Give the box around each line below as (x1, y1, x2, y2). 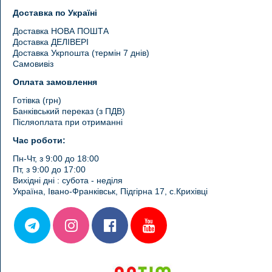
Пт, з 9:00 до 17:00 (13, 165, 86, 174)
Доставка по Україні (13, 8, 98, 18)
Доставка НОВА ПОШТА (13, 26, 112, 36)
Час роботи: (13, 135, 66, 145)
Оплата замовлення (13, 77, 100, 87)
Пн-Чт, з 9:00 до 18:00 (13, 154, 100, 163)
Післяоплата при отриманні (13, 117, 123, 127)
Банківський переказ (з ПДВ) (13, 106, 126, 116)
